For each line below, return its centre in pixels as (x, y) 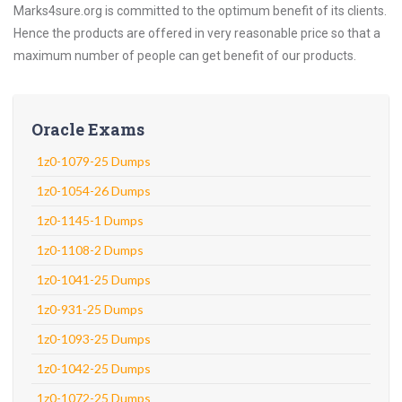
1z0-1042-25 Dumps (94, 368)
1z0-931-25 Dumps (90, 309)
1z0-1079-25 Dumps (94, 161)
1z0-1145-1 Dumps (90, 220)
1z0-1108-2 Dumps (90, 250)
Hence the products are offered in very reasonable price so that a (197, 33)
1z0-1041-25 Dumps (94, 280)
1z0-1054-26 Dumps (94, 191)
